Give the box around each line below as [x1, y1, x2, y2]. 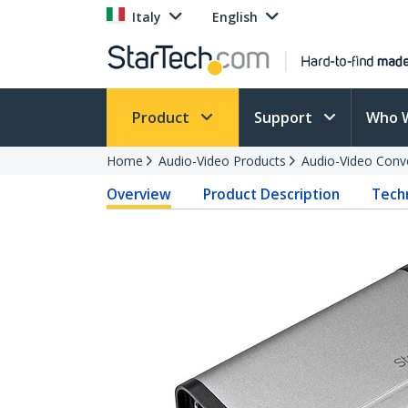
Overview [107, 184, 171, 204]
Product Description [203, 184, 341, 204]
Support [254, 107, 316, 127]
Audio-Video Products [158, 152, 286, 169]
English [212, 8, 258, 25]
